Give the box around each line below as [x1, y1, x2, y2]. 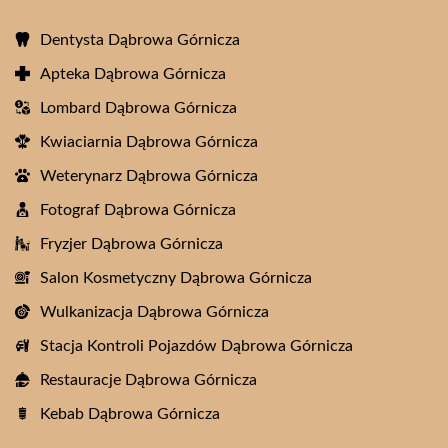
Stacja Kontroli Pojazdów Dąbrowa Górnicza [40, 337, 353, 354]
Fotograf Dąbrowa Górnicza [40, 201, 236, 218]
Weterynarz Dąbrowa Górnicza [40, 167, 258, 184]
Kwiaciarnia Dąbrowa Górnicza [40, 133, 258, 150]
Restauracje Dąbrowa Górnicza [40, 371, 257, 388]
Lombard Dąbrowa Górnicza [40, 99, 237, 116]
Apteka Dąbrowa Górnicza [40, 65, 226, 82]
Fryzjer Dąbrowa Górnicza [40, 235, 223, 252]
